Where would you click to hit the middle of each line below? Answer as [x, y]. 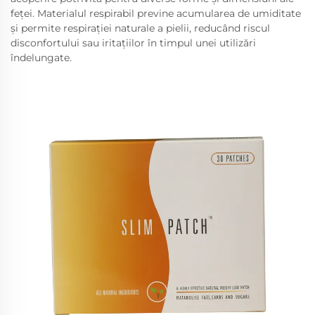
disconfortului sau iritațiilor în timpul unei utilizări [133, 43]
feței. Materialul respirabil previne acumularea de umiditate [156, 13]
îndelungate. [41, 58]
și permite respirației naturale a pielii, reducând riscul [140, 28]
